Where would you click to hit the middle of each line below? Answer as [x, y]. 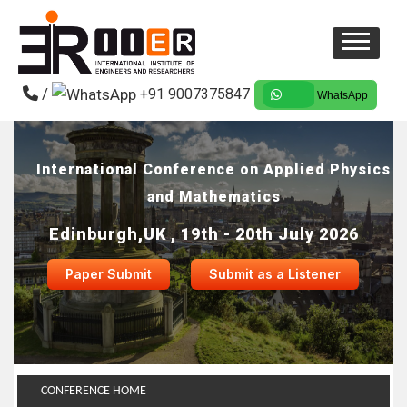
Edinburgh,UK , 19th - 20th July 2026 [203, 234]
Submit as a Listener [274, 274]
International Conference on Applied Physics [213, 169]
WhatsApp [341, 95]
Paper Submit [108, 274]
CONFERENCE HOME [92, 391]
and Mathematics [213, 197]
